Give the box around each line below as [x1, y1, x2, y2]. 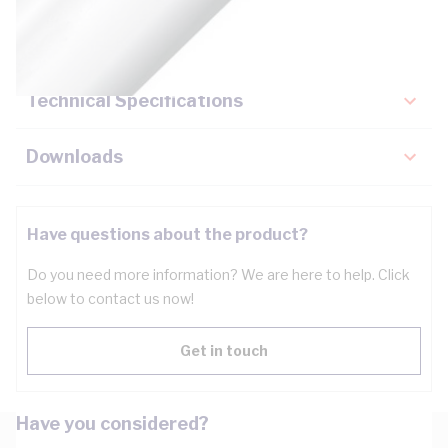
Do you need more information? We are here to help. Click [27, 266, 410, 283]
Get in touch [180, 342, 268, 359]
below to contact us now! [27, 290, 194, 307]
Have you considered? [16, 413, 209, 434]
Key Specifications [26, 35, 191, 56]
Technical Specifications [26, 90, 243, 111]
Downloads [26, 146, 123, 167]
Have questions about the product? [27, 225, 308, 244]
